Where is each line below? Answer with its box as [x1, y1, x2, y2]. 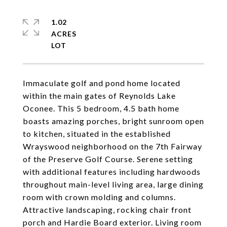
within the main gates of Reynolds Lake [23, 91, 176, 100]
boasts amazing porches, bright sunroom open [23, 116, 204, 126]
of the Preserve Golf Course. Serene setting [23, 154, 193, 164]
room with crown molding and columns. [23, 192, 176, 202]
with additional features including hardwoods [23, 167, 201, 176]
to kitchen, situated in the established [23, 129, 171, 138]
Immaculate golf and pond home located [23, 78, 180, 88]
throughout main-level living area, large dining [23, 179, 204, 189]
